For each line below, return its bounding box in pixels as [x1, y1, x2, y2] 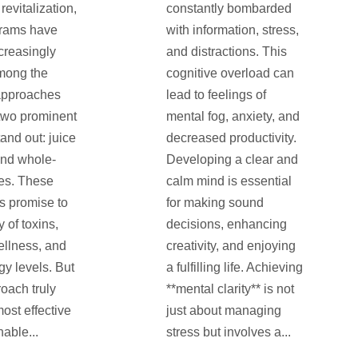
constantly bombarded [165, 2, 292, 16]
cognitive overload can [165, 66, 294, 81]
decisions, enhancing [165, 217, 287, 232]
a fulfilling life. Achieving [165, 261, 303, 275]
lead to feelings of [165, 88, 266, 102]
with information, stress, [165, 23, 299, 38]
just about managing [165, 304, 281, 318]
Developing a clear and [165, 153, 298, 167]
